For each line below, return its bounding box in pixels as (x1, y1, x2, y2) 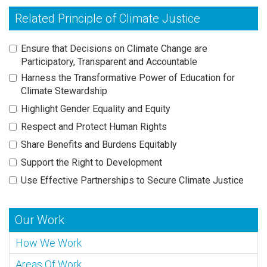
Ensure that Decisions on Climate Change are (21, 42, 207, 54)
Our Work (15, 212, 64, 227)
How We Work (15, 236, 82, 249)
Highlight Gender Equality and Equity (21, 103, 170, 114)
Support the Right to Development (21, 156, 162, 168)
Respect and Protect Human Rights (21, 120, 167, 132)
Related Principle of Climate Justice (15, 11, 200, 26)
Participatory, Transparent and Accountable (21, 55, 197, 67)
